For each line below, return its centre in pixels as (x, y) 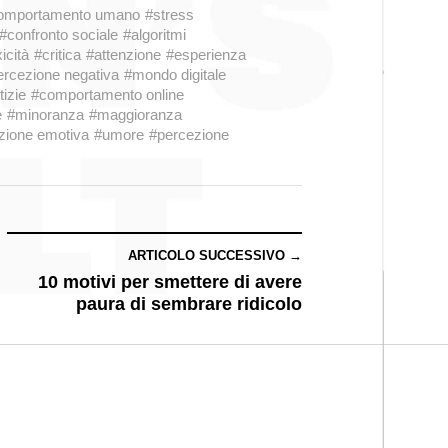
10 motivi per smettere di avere (170, 282)
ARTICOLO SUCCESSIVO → (215, 255)
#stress (169, 14)
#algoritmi (154, 34)
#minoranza (45, 114)
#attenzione (123, 54)
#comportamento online (107, 94)
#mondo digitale (175, 74)
